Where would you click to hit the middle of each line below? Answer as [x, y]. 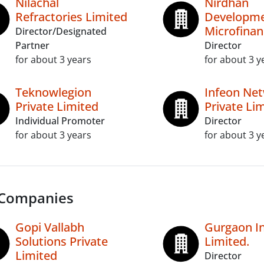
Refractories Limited [71, 17]
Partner [32, 45]
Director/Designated [61, 31]
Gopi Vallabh [50, 227]
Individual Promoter [60, 121]
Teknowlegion [53, 92]
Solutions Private [62, 241]
